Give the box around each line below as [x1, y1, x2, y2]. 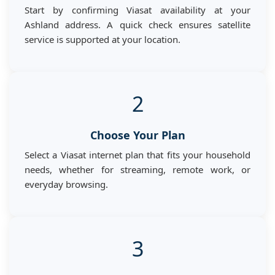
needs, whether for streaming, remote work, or [25, 163, 250, 176]
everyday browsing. [25, 177, 108, 190]
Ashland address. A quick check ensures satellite [25, 18, 250, 31]
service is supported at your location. [25, 33, 180, 45]
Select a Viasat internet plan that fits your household [25, 148, 250, 161]
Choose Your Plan [90, 127, 185, 142]
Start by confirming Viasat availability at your [25, 3, 250, 16]
